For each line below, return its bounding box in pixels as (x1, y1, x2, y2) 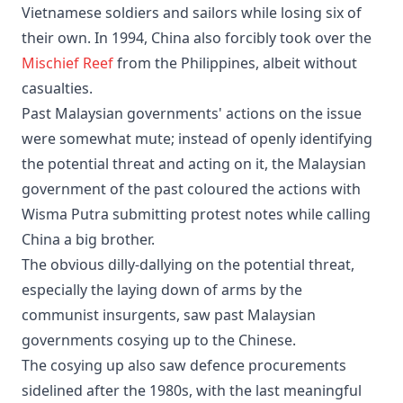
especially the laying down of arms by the (22, 279, 302, 300)
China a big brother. (22, 228, 155, 249)
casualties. (22, 77, 93, 98)
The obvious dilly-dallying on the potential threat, (22, 254, 354, 274)
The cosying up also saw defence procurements (22, 354, 346, 375)
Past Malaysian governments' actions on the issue (22, 103, 362, 123)
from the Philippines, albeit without (113, 52, 357, 73)
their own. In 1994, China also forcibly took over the (22, 27, 372, 48)
